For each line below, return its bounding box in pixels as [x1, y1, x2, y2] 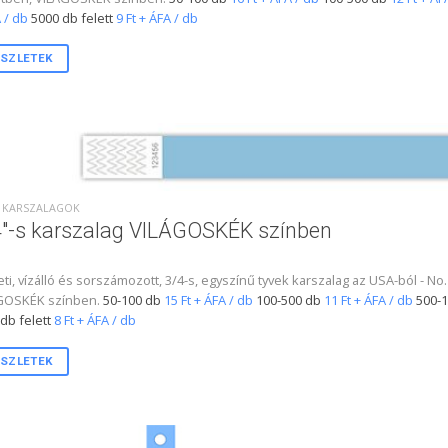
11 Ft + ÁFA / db [323, 291, 413, 310]
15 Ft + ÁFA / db [163, 291, 253, 310]
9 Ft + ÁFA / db [115, 8, 198, 27]
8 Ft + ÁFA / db [53, 311, 136, 330]
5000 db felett [30, 8, 113, 27]
